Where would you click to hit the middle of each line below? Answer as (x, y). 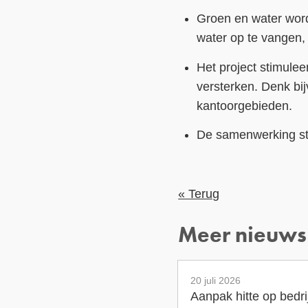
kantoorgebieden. (245, 106)
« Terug (199, 194)
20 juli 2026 (216, 280)
